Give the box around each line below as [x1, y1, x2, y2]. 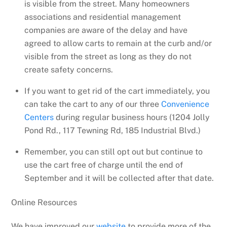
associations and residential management [24, 12, 181, 22]
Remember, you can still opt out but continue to [24, 146, 203, 157]
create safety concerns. [24, 64, 113, 74]
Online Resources [11, 198, 78, 208]
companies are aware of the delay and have [24, 25, 187, 35]
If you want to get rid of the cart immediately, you [24, 86, 210, 96]
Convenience [161, 99, 209, 109]
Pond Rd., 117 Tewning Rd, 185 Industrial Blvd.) [24, 125, 201, 135]
